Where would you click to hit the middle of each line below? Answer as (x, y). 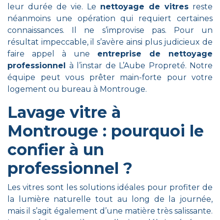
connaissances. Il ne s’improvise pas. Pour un (110, 30)
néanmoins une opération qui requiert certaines (110, 18)
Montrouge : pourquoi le (106, 131)
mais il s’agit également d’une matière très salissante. (110, 211)
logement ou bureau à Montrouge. (77, 89)
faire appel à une (52, 54)
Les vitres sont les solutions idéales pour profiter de (110, 187)
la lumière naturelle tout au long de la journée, (110, 199)
